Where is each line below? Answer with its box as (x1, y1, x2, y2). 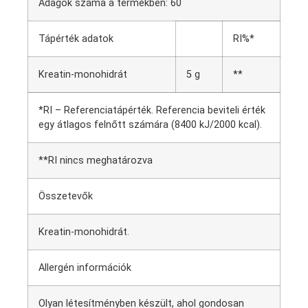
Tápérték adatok (38, 32, 113, 45)
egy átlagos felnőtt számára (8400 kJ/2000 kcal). (38, 118, 262, 131)
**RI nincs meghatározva (38, 154, 153, 166)
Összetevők (38, 190, 93, 202)
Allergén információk (38, 261, 131, 274)
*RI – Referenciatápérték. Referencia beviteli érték (38, 104, 265, 116)
